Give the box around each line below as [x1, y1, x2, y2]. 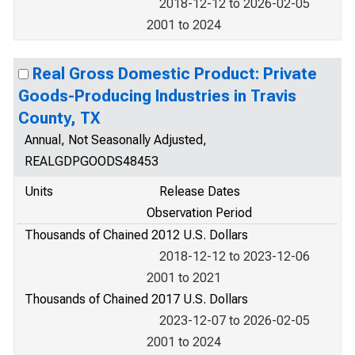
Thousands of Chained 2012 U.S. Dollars [25, 227, 248, 242]
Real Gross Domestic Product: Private [32, 64, 317, 83]
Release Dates [159, 184, 240, 199]
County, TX [18, 109, 100, 128]
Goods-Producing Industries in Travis [18, 86, 296, 105]
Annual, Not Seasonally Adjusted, [25, 132, 207, 147]
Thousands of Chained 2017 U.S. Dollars [25, 292, 248, 307]
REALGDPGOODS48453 [25, 154, 158, 169]
